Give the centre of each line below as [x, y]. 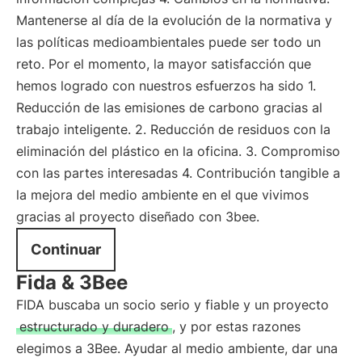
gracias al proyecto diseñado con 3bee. [138, 217]
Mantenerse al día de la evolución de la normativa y [174, 20]
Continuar [66, 249]
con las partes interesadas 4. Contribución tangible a [178, 173]
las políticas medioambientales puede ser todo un [168, 42]
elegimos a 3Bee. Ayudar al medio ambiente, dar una [177, 348]
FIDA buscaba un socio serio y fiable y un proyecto [173, 305]
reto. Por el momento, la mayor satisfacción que [164, 64]
